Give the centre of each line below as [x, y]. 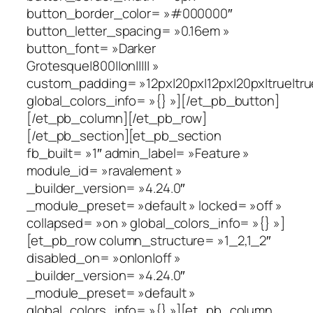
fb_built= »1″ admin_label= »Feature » [138, 153]
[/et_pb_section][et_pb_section [124, 135]
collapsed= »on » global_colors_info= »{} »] [156, 223]
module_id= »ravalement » [104, 170]
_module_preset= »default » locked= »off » [154, 205]
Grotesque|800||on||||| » [93, 65]
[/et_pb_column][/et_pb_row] [117, 118]
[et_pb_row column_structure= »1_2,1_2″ [149, 240]
